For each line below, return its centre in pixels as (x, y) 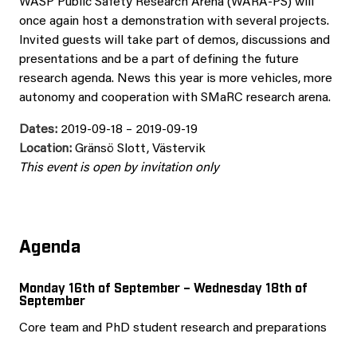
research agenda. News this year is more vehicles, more (176, 79)
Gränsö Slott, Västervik (139, 149)
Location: (45, 149)
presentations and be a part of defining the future (159, 60)
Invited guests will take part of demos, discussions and (175, 41)
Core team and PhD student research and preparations (173, 328)
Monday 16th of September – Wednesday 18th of (163, 287)
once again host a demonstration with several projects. (174, 22)
